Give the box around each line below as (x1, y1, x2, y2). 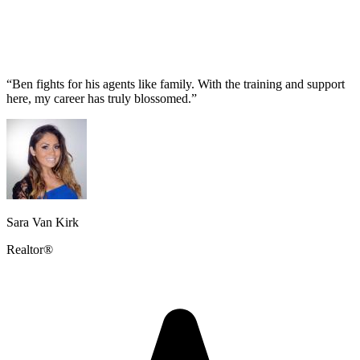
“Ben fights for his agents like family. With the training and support (6, 76, 345, 91)
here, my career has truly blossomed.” (6, 91, 197, 105)
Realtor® (6, 242, 53, 256)
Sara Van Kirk (6, 215, 79, 229)
